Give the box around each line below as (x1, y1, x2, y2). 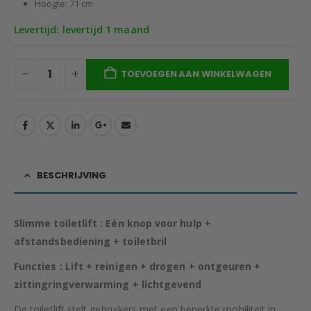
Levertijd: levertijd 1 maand (14, 23, 149, 37)
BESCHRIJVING (37, 169, 106, 183)
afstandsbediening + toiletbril (14, 235, 167, 249)
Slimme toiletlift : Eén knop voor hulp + (14, 217, 211, 230)
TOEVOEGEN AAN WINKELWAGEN (121, 67, 271, 81)
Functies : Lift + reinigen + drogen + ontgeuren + (14, 260, 261, 274)
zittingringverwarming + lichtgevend (14, 278, 202, 292)
